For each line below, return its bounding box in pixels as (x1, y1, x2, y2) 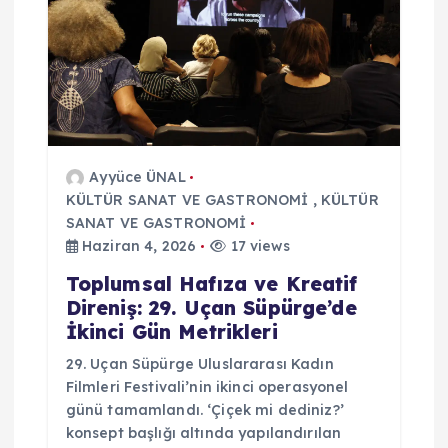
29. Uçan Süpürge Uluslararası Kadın (65, 354, 334, 373)
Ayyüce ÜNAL (89, 167, 186, 186)
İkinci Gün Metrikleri (65, 319, 278, 344)
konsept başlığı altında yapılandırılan (65, 423, 342, 442)
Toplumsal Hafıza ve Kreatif (65, 271, 358, 296)
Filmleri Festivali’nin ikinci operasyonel (65, 377, 349, 396)
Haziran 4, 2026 (77, 236, 197, 255)
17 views (226, 236, 290, 255)
